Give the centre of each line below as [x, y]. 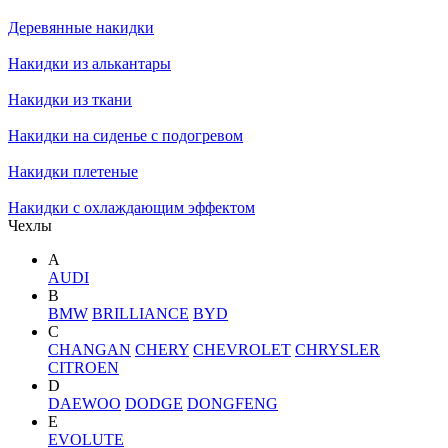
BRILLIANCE [140, 313]
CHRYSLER [337, 349]
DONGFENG [232, 403]
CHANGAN [89, 349]
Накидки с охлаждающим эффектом [131, 207]
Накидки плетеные [73, 171]
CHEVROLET [242, 349]
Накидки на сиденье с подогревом [125, 135]
